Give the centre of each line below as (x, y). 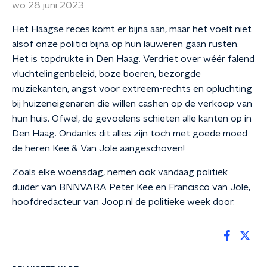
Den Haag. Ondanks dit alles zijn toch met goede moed (130, 133)
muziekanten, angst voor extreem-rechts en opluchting (132, 89)
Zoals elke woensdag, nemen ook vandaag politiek (120, 172)
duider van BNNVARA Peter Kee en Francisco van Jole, (131, 187)
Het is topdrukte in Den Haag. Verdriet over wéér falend (133, 59)
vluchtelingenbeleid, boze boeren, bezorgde (106, 74)
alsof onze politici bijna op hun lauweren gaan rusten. (125, 44)
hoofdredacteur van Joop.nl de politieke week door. (123, 202)
